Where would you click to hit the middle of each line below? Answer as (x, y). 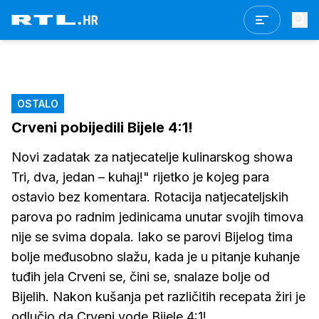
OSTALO (38, 104)
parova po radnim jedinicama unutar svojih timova (157, 217)
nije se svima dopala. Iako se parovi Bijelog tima (152, 237)
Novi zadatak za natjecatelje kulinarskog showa (152, 157)
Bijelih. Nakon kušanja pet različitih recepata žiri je (158, 297)
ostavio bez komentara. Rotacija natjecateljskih (150, 197)
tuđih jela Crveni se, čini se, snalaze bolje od (141, 277)
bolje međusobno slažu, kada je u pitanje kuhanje (156, 257)
